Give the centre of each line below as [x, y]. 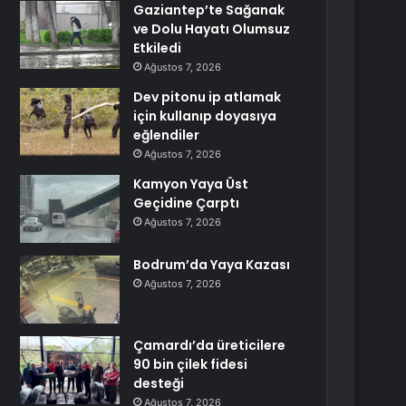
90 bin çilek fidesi [191, 364]
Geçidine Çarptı [187, 203]
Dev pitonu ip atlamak [208, 97]
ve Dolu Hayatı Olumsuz [212, 29]
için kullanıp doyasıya [205, 116]
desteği [159, 383]
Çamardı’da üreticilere [210, 345]
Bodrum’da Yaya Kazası [212, 265]
